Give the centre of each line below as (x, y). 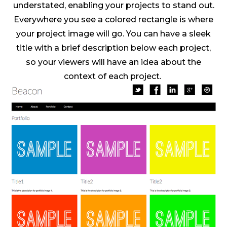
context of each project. (113, 76)
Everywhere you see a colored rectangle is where (113, 20)
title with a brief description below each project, (113, 48)
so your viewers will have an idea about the (113, 62)
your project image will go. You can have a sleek (113, 34)
